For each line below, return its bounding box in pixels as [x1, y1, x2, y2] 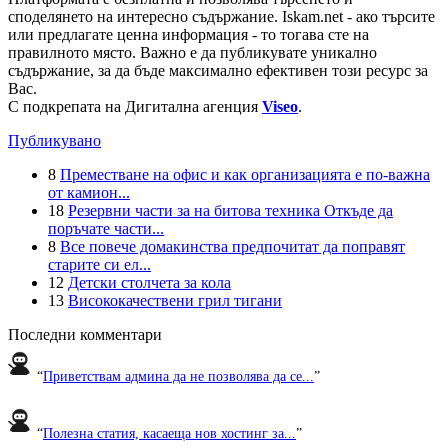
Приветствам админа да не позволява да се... [43, 367, 314, 384]
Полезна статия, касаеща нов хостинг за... [43, 424, 296, 441]
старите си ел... [48, 256, 151, 274]
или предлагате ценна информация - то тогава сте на [8, 26, 369, 44]
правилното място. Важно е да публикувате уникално [8, 44, 377, 62]
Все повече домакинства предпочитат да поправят [60, 238, 405, 256]
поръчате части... [48, 220, 164, 238]
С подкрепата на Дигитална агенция [8, 98, 262, 116]
